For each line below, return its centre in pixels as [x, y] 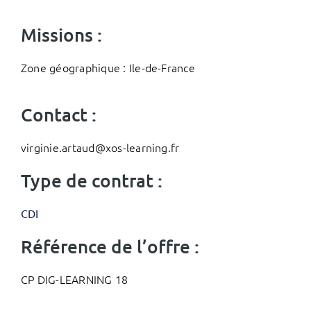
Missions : [61, 34]
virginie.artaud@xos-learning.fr [100, 147]
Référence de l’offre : [110, 246]
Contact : [58, 114]
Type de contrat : [91, 180]
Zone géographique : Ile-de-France [108, 67]
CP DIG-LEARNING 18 [74, 279]
